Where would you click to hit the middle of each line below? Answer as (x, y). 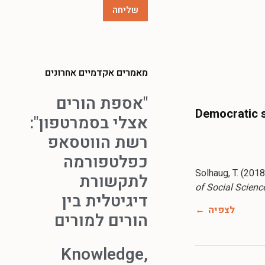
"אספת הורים (102, 104)
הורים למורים (101, 221)
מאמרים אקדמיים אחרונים (96, 72)
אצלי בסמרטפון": (89, 123)
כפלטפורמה (106, 162)
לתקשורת (114, 182)
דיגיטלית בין (105, 201)
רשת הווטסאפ (98, 143)
